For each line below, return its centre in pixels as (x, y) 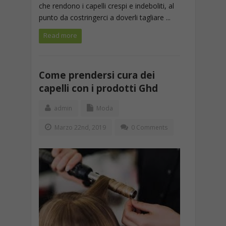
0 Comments (149, 127)
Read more (60, 35)
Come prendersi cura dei (97, 75)
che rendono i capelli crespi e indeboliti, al (106, 6)
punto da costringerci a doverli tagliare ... (104, 17)
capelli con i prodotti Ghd (98, 88)
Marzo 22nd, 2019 (79, 127)
